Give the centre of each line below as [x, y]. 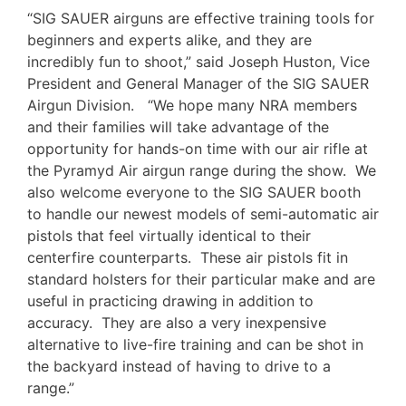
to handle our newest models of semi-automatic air [203, 213]
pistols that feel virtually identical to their [169, 235]
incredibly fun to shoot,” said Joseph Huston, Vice [198, 61]
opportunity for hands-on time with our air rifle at [198, 148]
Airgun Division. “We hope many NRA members [192, 105]
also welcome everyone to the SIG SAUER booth [194, 192]
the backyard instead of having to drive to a [179, 366]
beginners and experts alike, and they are [169, 39]
